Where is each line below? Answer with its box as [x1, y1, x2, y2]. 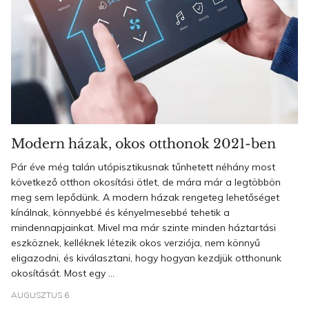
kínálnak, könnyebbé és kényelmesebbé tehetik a [11, 206, 230, 219]
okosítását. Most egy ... [11, 267, 114, 279]
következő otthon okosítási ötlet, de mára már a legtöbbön [11, 176, 281, 188]
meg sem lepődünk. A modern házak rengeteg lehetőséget [11, 191, 279, 203]
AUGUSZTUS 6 [11, 290, 69, 300]
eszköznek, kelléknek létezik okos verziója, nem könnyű [11, 237, 260, 249]
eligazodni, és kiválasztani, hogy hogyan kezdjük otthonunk [11, 252, 281, 264]
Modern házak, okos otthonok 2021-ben [11, 136, 276, 152]
